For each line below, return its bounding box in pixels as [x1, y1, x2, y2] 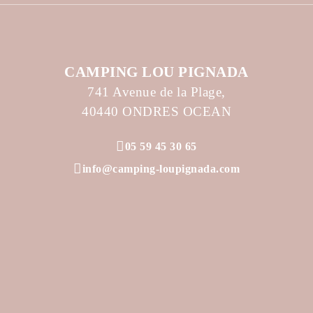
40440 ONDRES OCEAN [82, 103, 231, 119]
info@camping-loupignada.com [82, 162, 240, 175]
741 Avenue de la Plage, [87, 84, 226, 99]
